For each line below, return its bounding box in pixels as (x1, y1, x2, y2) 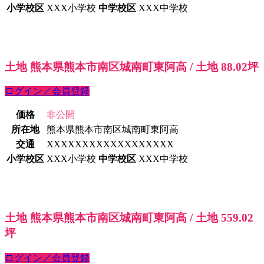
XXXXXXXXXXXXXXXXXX (47, 139, 174, 150)
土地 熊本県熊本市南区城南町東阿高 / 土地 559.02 (5, 212, 253, 225)
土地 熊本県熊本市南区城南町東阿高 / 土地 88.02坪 (5, 60, 259, 73)
